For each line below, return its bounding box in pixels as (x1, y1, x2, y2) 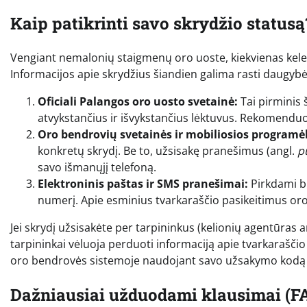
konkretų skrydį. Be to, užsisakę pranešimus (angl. (38, 143, 297, 159)
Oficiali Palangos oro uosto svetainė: (38, 94, 238, 110)
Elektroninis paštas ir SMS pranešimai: (38, 176, 248, 192)
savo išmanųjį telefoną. (38, 160, 156, 175)
